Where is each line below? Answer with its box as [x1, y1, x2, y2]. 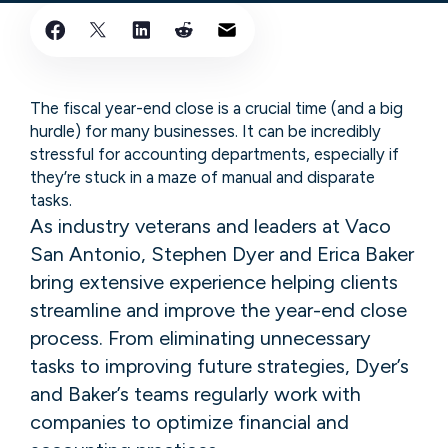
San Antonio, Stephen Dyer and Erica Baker [30, 241, 414, 266]
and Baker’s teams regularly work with [30, 381, 361, 406]
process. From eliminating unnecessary [30, 325, 371, 350]
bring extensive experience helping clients [30, 269, 398, 294]
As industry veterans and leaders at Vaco [30, 213, 391, 238]
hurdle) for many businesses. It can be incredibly [30, 120, 381, 141]
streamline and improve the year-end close [30, 297, 407, 322]
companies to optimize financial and [30, 409, 349, 434]
